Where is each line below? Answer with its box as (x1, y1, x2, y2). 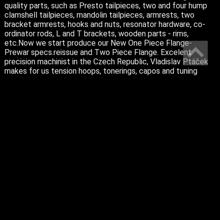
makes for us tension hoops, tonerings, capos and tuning (4, 66, 197, 76)
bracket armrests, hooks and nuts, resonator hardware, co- (4, 19, 205, 29)
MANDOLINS (28, 181, 74, 191)
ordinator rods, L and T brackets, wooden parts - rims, (4, 28, 189, 38)
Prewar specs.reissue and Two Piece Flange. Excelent (4, 47, 192, 57)
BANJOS (28, 165, 58, 174)
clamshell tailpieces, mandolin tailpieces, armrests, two (4, 10, 194, 20)
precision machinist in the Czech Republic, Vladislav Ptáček (4, 56, 208, 66)
